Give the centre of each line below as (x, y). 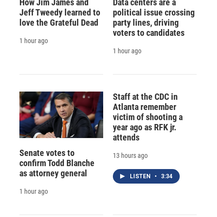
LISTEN (141, 176)
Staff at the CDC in (145, 96)
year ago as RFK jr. (144, 127)
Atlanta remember (144, 107)
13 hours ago (130, 155)
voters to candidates (148, 32)
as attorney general (53, 173)
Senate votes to (47, 153)
